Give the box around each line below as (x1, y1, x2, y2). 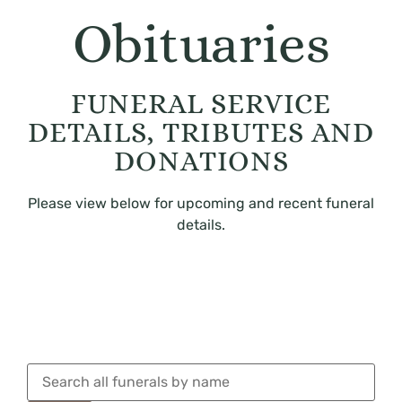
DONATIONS (113, 144, 289, 177)
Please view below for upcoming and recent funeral (28, 194, 374, 212)
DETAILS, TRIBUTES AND (28, 115, 374, 148)
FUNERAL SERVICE (71, 86, 331, 119)
